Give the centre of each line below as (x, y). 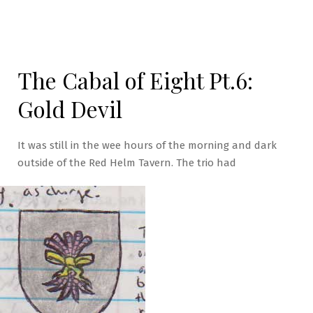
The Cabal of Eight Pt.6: (135, 80)
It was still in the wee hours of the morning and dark (147, 145)
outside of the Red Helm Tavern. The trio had (127, 163)
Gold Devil (70, 109)
